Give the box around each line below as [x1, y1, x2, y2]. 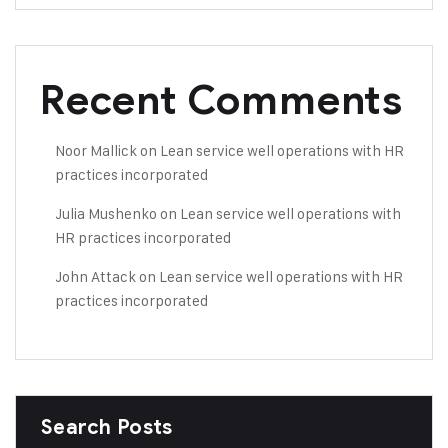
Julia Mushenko [55, 204, 157, 223]
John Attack [55, 267, 136, 286]
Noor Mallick [55, 141, 137, 160]
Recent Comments [40, 75, 403, 125]
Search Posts [41, 415, 173, 440]
